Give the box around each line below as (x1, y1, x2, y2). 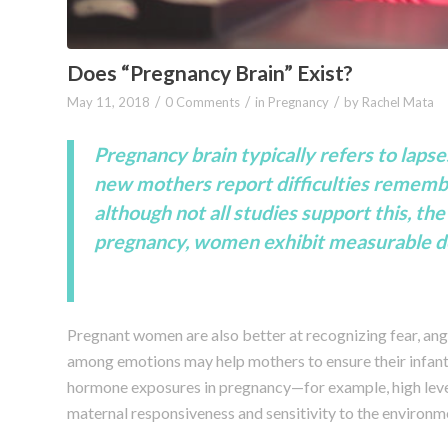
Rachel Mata (362, 94, 434, 111)
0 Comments (165, 94, 240, 111)
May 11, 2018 (67, 94, 150, 111)
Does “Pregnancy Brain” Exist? (67, 60, 353, 86)
